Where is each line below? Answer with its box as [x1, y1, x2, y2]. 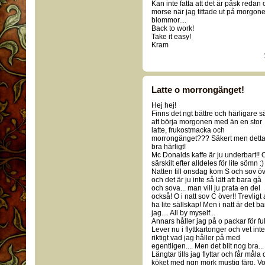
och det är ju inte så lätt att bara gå [151, 176, 261, 184]
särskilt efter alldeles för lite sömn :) [151, 159, 264, 167]
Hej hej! [151, 101, 176, 109]
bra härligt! [151, 143, 186, 151]
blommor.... [151, 16, 186, 24]
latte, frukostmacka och [151, 126, 225, 134]
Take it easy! [151, 33, 191, 41]
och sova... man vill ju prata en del [151, 184, 260, 192]
